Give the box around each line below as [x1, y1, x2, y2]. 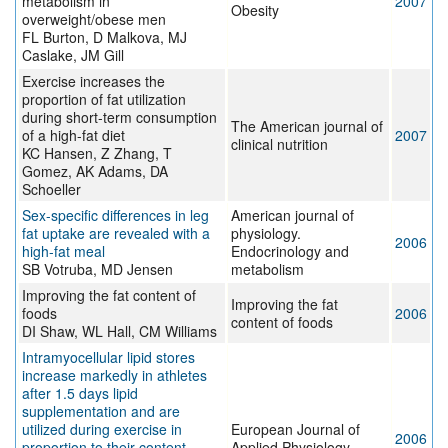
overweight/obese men [22, 9, 166, 30]
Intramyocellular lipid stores [22, 347, 195, 368]
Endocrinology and [231, 241, 349, 262]
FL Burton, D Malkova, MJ [22, 27, 187, 48]
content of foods [231, 312, 333, 333]
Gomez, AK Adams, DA [22, 161, 168, 182]
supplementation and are [22, 401, 180, 422]
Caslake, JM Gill [22, 45, 124, 66]
